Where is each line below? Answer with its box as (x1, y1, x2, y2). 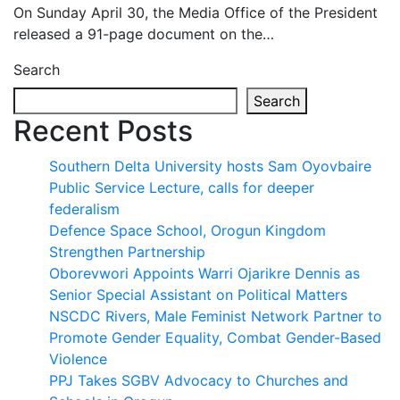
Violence (49, 350, 107, 368)
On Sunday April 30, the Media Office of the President (13, 4, 378, 21)
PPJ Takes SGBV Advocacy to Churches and (49, 371, 348, 389)
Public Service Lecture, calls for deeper (49, 179, 314, 196)
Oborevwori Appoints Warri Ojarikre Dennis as (49, 264, 360, 282)
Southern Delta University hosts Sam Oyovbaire (49, 157, 371, 175)
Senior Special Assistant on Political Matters (49, 286, 347, 304)
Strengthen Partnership (49, 243, 205, 261)
